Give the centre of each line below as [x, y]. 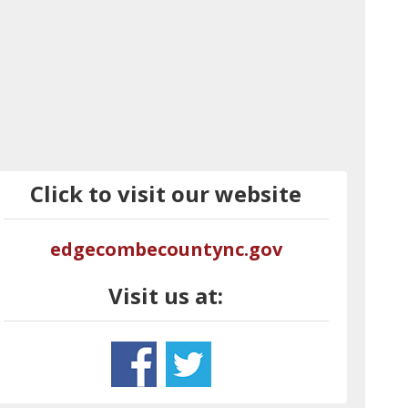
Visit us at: [166, 296]
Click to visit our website [166, 194]
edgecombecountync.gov [166, 249]
